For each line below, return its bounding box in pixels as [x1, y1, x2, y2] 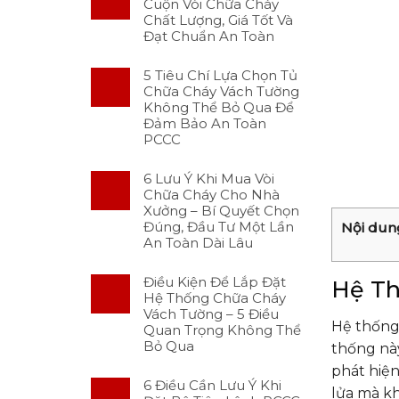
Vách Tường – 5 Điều [143, 305, 279, 323]
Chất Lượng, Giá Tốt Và [143, 12, 293, 29]
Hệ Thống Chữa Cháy [143, 289, 286, 307]
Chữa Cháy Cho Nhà [143, 186, 280, 204]
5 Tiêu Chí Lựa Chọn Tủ [143, 67, 297, 85]
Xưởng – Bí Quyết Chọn [143, 202, 299, 220]
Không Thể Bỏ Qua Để [143, 99, 294, 117]
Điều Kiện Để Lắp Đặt [143, 273, 286, 291]
